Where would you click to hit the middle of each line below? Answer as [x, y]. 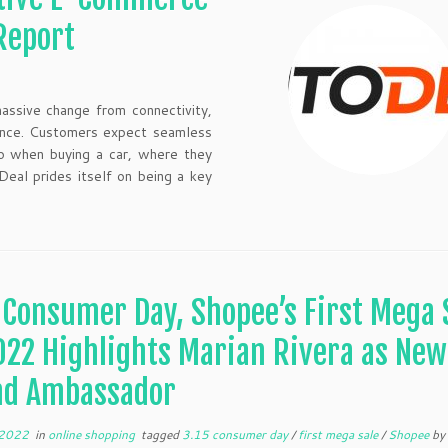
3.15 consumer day [237, 434]
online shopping [93, 434]
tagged [160, 434]
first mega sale [340, 434]
